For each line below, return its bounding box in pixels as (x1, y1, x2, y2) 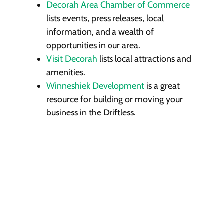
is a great (144, 80, 180, 92)
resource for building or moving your (46, 94, 183, 105)
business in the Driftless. (46, 107, 136, 118)
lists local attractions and (97, 53, 191, 65)
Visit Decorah (46, 53, 97, 65)
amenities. (46, 67, 85, 78)
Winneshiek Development (46, 80, 144, 92)
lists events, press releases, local (46, 13, 164, 24)
